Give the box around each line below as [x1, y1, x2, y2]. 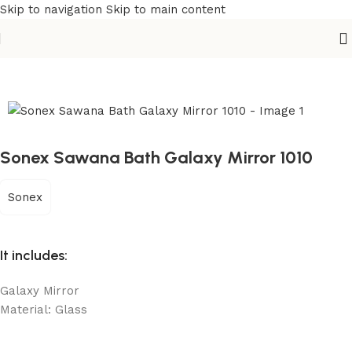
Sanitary [40, 45, 87, 59]
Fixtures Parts [93, 45, 174, 59]
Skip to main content [106, 2, 225, 16]
